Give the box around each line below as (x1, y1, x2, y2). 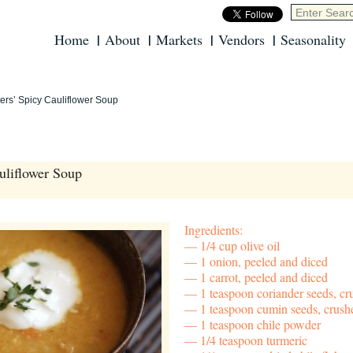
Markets (156, 30, 203, 49)
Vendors (218, 30, 265, 49)
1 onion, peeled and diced (200, 252, 328, 269)
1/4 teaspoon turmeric (200, 331, 307, 348)
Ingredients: (184, 221, 243, 238)
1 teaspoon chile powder (200, 315, 321, 333)
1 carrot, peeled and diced (200, 268, 328, 285)
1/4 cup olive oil (200, 236, 280, 254)
